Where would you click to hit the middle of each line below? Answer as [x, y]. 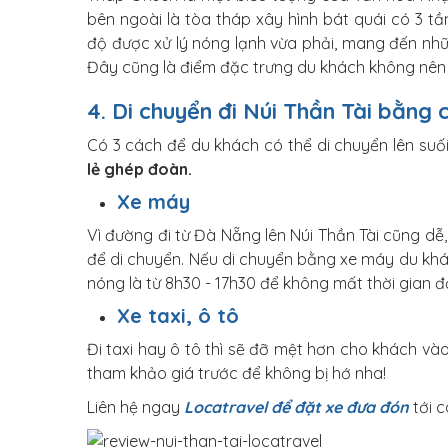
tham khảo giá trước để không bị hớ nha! [236, 373]
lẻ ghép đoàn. [139, 169]
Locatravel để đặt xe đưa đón [296, 407]
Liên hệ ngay [135, 407]
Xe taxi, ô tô [178, 315]
